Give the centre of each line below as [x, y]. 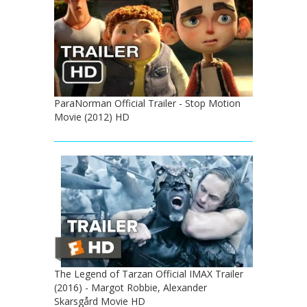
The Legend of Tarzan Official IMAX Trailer [149, 273]
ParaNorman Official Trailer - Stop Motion [147, 103]
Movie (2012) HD [92, 116]
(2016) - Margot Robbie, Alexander [131, 287]
